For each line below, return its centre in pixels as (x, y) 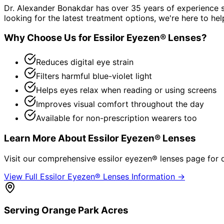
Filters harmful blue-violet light (94, 76)
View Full (22, 176)
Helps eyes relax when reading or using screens (126, 90)
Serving (23, 210)
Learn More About (46, 138)
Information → (157, 176)
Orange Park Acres (85, 210)
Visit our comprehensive (51, 158)
